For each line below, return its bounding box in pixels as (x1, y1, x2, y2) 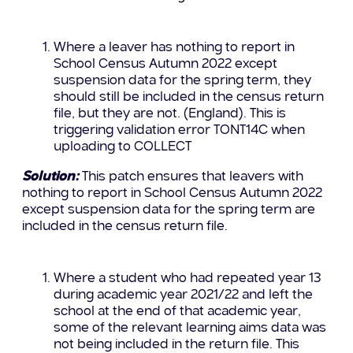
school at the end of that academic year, (53, 304, 301, 318)
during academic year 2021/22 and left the (53, 288, 313, 302)
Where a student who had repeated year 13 (53, 271, 321, 285)
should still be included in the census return (53, 90, 324, 104)
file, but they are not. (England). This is (53, 106, 286, 121)
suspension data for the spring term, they (53, 73, 311, 87)
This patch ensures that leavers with (78, 169, 303, 184)
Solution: (21, 169, 79, 184)
